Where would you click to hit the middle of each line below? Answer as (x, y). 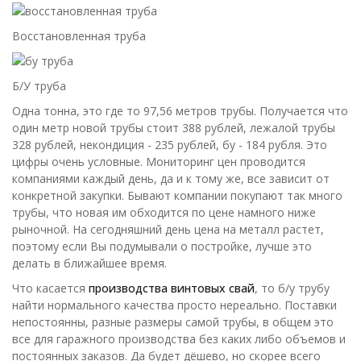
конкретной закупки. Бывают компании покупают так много (177, 195)
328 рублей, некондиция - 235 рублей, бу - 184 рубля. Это (170, 145)
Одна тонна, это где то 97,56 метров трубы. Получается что (180, 111)
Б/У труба (39, 86)
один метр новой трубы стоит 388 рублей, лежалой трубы (174, 128)
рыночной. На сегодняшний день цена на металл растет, (168, 229)
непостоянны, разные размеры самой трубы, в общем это (173, 322)
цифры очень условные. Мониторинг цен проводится (159, 162)
